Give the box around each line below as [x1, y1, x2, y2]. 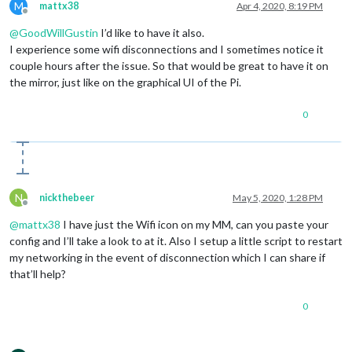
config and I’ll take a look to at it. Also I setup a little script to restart [9, 234, 343, 248]
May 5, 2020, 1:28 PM [233, 192, 323, 204]
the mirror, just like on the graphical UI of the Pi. [9, 75, 241, 90]
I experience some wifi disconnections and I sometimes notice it [9, 42, 324, 57]
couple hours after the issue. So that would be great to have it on [9, 59, 328, 73]
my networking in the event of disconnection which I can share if [9, 251, 325, 265]
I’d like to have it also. [98, 26, 204, 40]
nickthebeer [39, 192, 94, 204]
